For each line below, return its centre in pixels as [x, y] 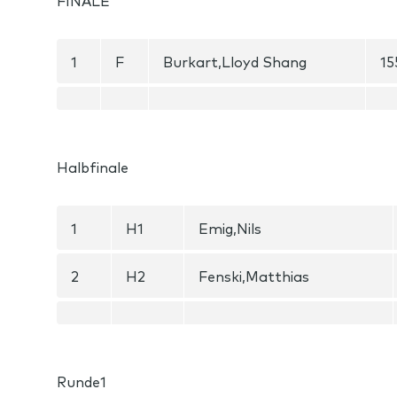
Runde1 [82, 381]
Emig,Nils [230, 228]
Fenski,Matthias [254, 276]
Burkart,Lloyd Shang [235, 61]
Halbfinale [93, 167]
